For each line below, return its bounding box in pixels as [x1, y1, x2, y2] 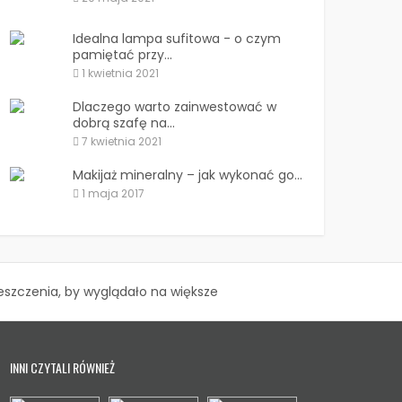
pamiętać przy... [73, 45, 172, 64]
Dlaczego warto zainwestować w [73, 97, 276, 116]
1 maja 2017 [82, 185, 144, 201]
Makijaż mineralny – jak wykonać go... [73, 165, 302, 184]
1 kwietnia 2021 [82, 65, 159, 81]
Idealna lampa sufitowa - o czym [73, 29, 281, 48]
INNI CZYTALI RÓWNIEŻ [10, 357, 115, 377]
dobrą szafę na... [73, 113, 175, 132]
